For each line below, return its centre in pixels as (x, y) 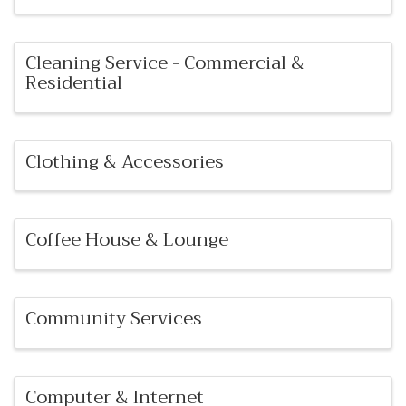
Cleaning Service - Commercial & (165, 63)
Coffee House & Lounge (127, 240)
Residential (74, 82)
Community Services (114, 319)
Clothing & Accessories (125, 161)
